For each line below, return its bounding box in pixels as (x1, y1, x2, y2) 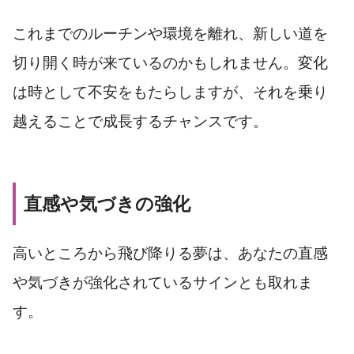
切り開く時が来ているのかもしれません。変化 (13, 54, 328, 71)
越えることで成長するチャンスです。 (13, 112, 268, 130)
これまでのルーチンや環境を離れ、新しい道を (13, 24, 328, 42)
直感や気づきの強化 (24, 194, 190, 215)
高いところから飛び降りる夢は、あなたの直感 (13, 244, 328, 262)
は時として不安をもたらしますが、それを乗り (13, 83, 328, 100)
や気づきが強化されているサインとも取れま (13, 273, 313, 291)
